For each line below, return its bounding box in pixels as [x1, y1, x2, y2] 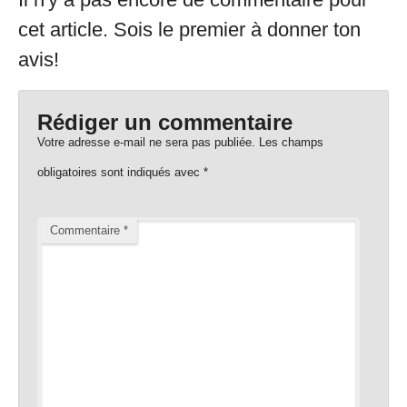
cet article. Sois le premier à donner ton [18, 17, 361, 41]
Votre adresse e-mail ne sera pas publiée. [37, 135, 255, 150]
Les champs [259, 135, 323, 150]
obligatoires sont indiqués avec [37, 165, 203, 180]
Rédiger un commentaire [37, 110, 293, 135]
